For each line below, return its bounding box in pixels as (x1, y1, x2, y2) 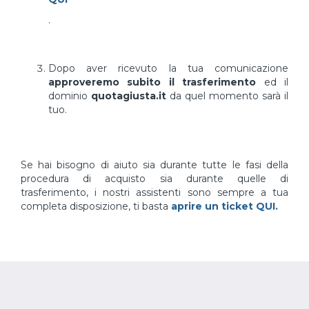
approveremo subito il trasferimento (48, 76, 257, 88)
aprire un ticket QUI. (171, 200, 278, 212)
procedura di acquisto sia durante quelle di (21, 172, 288, 185)
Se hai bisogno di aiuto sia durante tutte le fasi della (21, 159, 288, 171)
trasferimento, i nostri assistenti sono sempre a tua (21, 186, 288, 199)
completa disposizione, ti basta (21, 200, 171, 212)
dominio (48, 90, 91, 102)
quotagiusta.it (91, 90, 166, 102)
